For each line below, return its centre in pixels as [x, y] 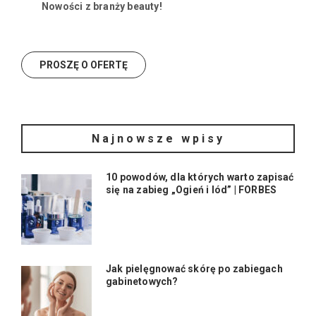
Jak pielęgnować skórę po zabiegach [194, 269]
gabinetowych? [142, 282]
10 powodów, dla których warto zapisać [200, 177]
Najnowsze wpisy [158, 139]
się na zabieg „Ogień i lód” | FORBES [192, 190]
